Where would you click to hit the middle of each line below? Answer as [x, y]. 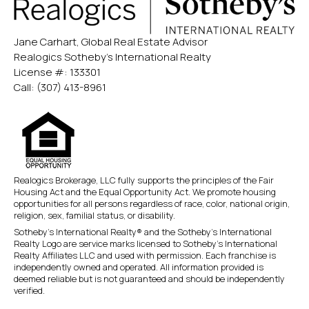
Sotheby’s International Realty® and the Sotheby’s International [143, 231]
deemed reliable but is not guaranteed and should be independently [149, 278]
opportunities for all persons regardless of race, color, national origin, [152, 204]
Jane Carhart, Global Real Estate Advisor [111, 42]
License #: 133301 [57, 72]
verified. [29, 290]
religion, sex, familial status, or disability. [94, 216]
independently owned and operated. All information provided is [139, 267]
